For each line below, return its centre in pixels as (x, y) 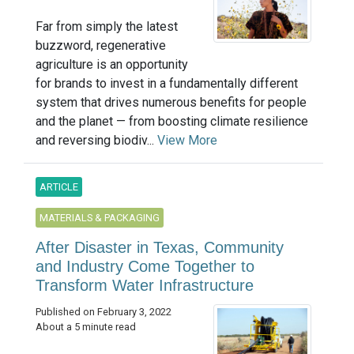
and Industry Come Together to (145, 266)
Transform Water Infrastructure (145, 285)
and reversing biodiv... (96, 140)
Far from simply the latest (107, 26)
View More (187, 140)
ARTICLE (59, 186)
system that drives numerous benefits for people (171, 102)
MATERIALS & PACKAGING (100, 217)
